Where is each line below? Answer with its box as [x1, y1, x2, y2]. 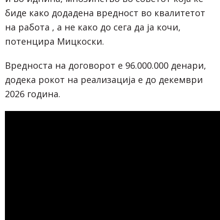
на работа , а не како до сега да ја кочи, [5, 21, 181, 33]
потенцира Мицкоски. [5, 35, 104, 47]
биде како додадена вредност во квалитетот [5, 6, 205, 19]
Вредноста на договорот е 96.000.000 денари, [5, 59, 206, 71]
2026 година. [5, 87, 60, 100]
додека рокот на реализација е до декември [5, 73, 203, 85]
